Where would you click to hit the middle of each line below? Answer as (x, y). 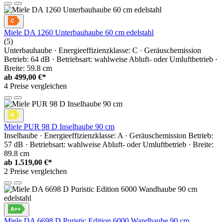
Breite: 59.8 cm (28, 68)
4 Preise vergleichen (35, 86)
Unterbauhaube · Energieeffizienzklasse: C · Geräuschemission (103, 51)
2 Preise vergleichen (35, 171)
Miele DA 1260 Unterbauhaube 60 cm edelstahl (79, 33)
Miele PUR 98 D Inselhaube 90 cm (59, 127)
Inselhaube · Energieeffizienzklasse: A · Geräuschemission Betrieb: (109, 136)
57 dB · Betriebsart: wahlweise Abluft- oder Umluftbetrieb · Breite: (109, 145)
